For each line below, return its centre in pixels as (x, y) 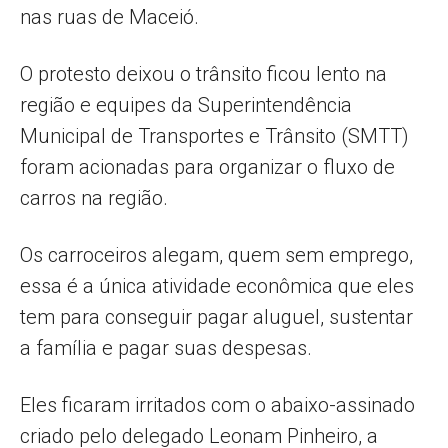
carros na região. (94, 197)
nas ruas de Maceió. (109, 16)
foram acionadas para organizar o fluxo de (207, 166)
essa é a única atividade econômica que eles (217, 285)
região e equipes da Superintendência (186, 104)
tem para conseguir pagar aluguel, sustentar (216, 316)
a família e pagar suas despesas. (166, 347)
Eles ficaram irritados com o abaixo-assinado (217, 404)
